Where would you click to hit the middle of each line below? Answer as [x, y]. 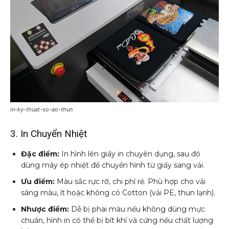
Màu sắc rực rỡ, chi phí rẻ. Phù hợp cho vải [130, 181]
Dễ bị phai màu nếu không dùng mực [137, 209]
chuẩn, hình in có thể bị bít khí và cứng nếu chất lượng [117, 220]
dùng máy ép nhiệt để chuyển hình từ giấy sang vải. [113, 165]
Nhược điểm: [45, 209]
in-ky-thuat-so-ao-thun [41, 109]
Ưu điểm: [38, 181]
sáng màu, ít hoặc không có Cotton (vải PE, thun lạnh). [118, 192]
